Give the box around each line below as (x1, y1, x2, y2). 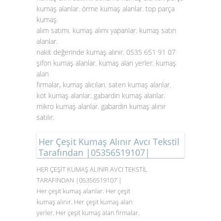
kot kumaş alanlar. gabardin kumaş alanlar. (37, 91, 167, 100)
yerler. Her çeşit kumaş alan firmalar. (37, 208, 140, 217)
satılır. (37, 112, 54, 122)
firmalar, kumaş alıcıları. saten (37, 80, 128, 89)
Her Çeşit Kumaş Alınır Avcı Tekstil (38, 136, 180, 147)
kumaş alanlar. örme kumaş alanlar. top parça (37, 4, 175, 13)
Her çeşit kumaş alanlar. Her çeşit (37, 186, 130, 195)
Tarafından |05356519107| (38, 147, 150, 158)
